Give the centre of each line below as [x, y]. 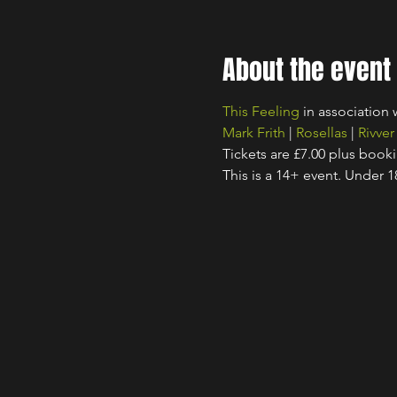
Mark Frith [253, 132]
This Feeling [261, 111]
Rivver [376, 132]
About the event [306, 70]
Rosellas [321, 132]
